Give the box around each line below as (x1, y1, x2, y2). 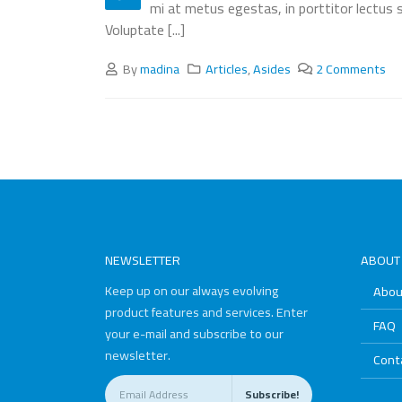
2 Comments (316, 56, 387, 81)
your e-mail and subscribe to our (105, 320, 284, 345)
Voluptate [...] (105, 15, 185, 43)
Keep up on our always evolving (105, 277, 278, 302)
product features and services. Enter (105, 299, 308, 324)
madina (140, 56, 180, 81)
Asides (252, 56, 291, 81)
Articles (205, 56, 248, 81)
